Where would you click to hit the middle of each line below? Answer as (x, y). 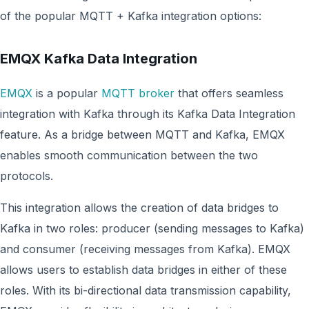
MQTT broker (138, 93)
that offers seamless (229, 93)
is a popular (67, 93)
